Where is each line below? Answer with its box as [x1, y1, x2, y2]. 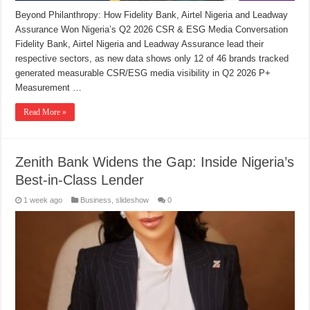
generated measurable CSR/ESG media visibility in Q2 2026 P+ [15, 68, 271, 79]
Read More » [24, 107, 67, 118]
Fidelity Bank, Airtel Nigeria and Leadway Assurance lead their [15, 39, 264, 50]
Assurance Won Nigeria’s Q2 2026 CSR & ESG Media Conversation [15, 24, 289, 35]
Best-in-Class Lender [15, 172, 145, 188]
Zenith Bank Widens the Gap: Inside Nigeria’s [15, 154, 295, 170]
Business [80, 196, 112, 205]
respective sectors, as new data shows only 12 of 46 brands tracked [15, 53, 289, 64]
